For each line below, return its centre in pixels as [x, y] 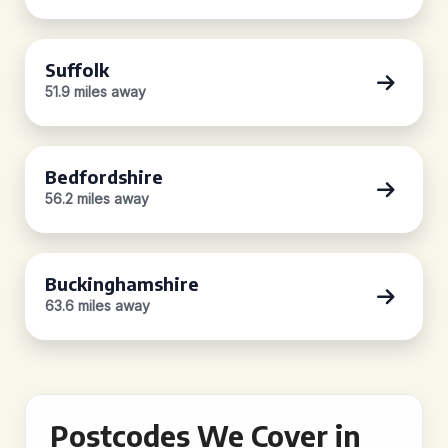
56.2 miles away [97, 198]
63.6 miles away [97, 305]
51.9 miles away [95, 91]
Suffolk [77, 69]
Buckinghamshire [122, 283]
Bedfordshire [104, 176]
